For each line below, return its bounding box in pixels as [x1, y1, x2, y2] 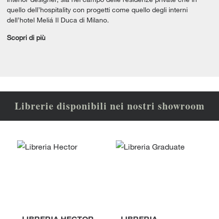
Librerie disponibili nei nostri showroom [14, 99, 205, 113]
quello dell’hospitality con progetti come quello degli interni [7, 5, 188, 14]
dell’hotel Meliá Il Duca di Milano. [7, 16, 109, 24]
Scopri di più [7, 33, 45, 42]
